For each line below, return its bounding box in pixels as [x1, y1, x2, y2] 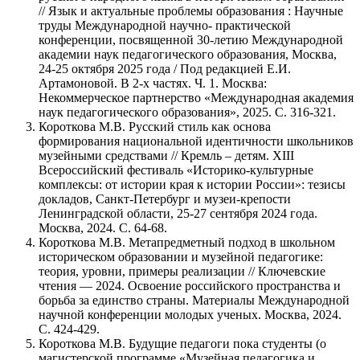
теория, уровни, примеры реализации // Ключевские [39, 264, 325, 279]
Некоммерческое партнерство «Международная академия [39, 91, 354, 105]
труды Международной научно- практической [39, 18, 291, 33]
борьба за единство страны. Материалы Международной [39, 293, 350, 308]
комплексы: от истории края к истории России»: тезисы [39, 178, 346, 192]
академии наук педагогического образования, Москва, [39, 47, 337, 62]
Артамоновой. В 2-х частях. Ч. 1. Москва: [39, 76, 267, 91]
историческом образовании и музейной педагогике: [39, 250, 323, 264]
